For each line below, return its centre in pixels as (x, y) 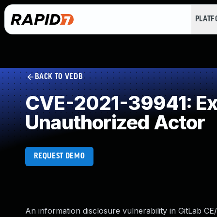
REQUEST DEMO (59, 156)
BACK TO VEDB (59, 77)
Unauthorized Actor (115, 122)
